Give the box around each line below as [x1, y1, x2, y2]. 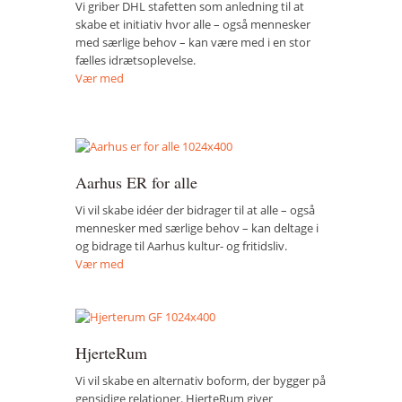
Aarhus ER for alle [75, 171, 197, 194]
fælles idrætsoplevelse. [75, 51, 196, 68]
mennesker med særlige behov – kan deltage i [75, 220, 319, 237]
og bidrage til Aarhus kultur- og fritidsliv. [75, 238, 287, 255]
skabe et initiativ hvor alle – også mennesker [75, 15, 310, 32]
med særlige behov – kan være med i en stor [75, 33, 310, 50]
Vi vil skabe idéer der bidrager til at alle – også [75, 202, 315, 219]
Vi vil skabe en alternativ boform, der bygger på [75, 371, 326, 389]
